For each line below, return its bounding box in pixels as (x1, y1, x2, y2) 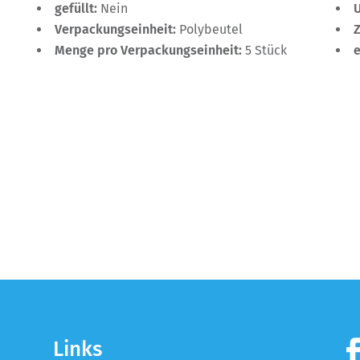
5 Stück (245, 43, 287, 58)
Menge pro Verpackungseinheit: (55, 43, 245, 58)
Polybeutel (179, 22, 243, 37)
